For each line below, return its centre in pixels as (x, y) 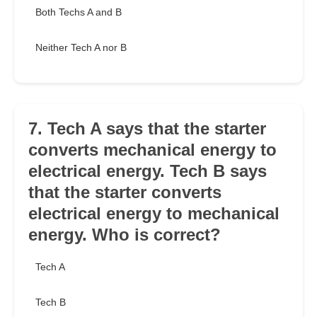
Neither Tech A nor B (81, 48)
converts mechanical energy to (152, 150)
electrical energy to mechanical (154, 214)
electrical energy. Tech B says (148, 171)
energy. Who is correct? (125, 235)
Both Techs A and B (79, 12)
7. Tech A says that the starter (147, 129)
